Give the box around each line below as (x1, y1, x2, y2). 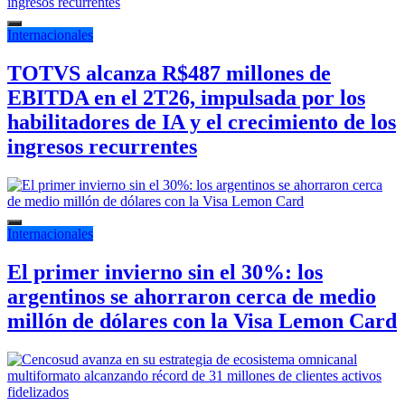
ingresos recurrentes (7, 135, 197, 159)
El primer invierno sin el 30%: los (7, 260, 323, 285)
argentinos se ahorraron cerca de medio (7, 285, 376, 309)
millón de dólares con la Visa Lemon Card (7, 309, 397, 334)
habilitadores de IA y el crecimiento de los (7, 110, 396, 135)
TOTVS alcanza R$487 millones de (7, 61, 331, 86)
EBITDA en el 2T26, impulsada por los (7, 86, 365, 110)
